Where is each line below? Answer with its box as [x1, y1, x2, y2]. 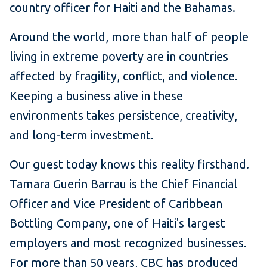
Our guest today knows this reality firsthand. [10, 157, 249, 172]
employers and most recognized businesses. [10, 236, 247, 250]
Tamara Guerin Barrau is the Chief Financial [10, 177, 237, 191]
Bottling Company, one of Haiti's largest [10, 216, 225, 231]
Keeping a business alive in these [10, 89, 183, 103]
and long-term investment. [10, 128, 160, 142]
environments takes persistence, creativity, [10, 108, 237, 123]
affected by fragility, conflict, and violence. [10, 69, 238, 83]
